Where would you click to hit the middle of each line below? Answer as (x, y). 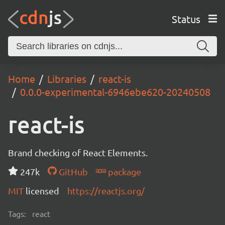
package (123, 172)
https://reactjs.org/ (106, 191)
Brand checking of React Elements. (78, 152)
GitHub (72, 172)
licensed (42, 191)
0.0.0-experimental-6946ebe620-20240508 (115, 92)
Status (186, 19)
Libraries (67, 79)
